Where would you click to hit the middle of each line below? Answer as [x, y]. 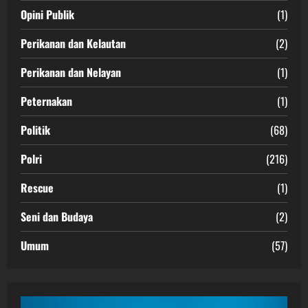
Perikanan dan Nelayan [71, 72]
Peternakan [46, 101]
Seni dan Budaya [57, 216]
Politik [35, 130]
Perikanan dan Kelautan [73, 43]
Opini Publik [47, 14]
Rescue [37, 187]
